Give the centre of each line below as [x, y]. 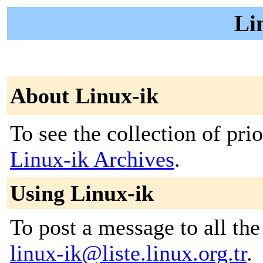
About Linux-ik [84, 96]
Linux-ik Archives [92, 159]
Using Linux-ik [82, 193]
